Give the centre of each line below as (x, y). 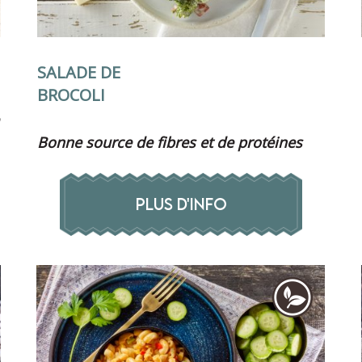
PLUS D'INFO (181, 204)
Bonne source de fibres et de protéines (169, 142)
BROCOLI (71, 95)
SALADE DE (78, 72)
